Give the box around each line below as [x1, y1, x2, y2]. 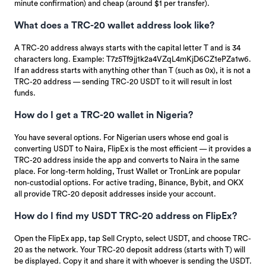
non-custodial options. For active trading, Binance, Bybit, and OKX [14, 178, 243, 186]
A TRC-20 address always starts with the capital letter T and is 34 [14, 43, 240, 52]
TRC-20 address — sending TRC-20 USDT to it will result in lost [14, 77, 232, 85]
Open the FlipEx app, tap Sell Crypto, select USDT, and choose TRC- [14, 234, 251, 242]
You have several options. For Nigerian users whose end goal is [14, 133, 229, 141]
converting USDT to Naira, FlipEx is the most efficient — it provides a [14, 144, 251, 153]
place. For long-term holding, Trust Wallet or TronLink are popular [14, 167, 240, 175]
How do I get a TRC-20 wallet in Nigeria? [14, 110, 193, 120]
